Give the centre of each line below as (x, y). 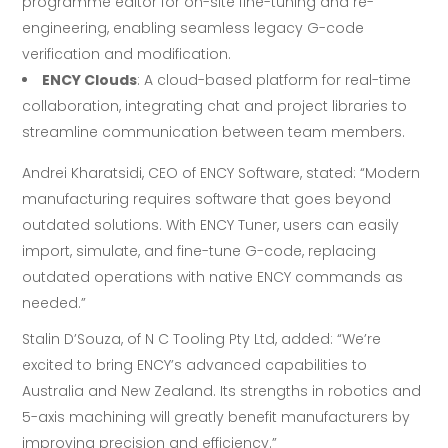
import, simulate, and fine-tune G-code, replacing (199, 251)
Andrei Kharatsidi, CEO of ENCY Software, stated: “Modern (221, 173)
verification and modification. (127, 54)
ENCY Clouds (90, 80)
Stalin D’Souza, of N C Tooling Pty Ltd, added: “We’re (202, 339)
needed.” (54, 303)
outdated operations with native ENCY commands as (213, 277)
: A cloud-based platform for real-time (274, 80)
